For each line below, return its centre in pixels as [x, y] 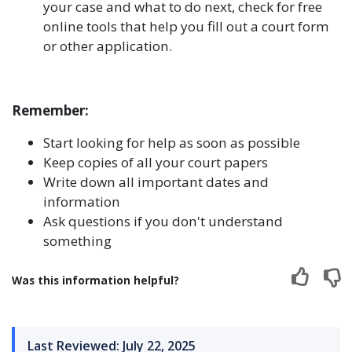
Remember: [50, 110]
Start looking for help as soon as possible [172, 143]
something [77, 241]
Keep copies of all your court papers [156, 162]
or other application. [109, 46]
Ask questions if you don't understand [163, 221]
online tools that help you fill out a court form [186, 26]
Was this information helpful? [95, 280]
